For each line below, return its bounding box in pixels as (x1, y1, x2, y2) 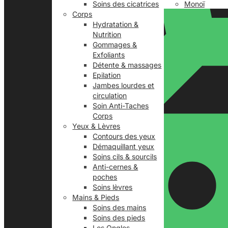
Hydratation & (93, 20, 139, 28)
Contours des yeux (93, 132, 156, 140)
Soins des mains (93, 203, 147, 212)
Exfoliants (93, 50, 125, 59)
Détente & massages (93, 61, 162, 69)
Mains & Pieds (72, 193, 120, 202)
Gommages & (93, 40, 137, 49)
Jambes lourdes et (93, 81, 155, 90)
